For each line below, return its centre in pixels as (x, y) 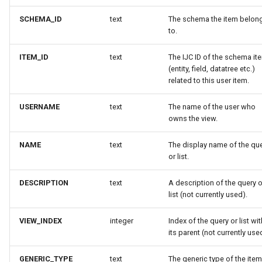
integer (122, 221)
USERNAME (39, 107)
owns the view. (193, 118)
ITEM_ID (34, 57)
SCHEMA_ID (41, 19)
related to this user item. (209, 80)
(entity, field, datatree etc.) (212, 69)
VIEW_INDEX (41, 221)
